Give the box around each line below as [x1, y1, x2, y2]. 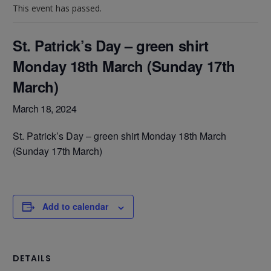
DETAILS [13, 252, 51, 264]
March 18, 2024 [13, 101, 77, 116]
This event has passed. [13, 2, 102, 14]
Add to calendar [42, 200, 108, 212]
